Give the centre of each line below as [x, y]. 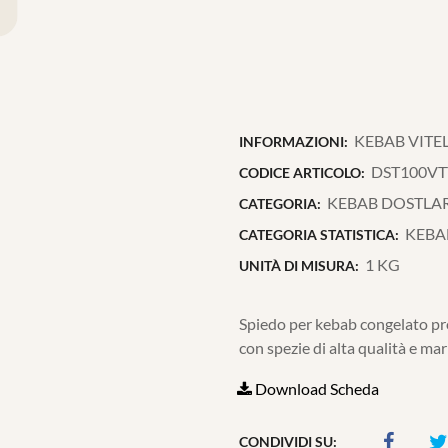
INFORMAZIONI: [293, 141]
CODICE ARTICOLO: [302, 172]
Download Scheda [315, 388]
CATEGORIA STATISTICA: [319, 234]
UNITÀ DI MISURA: [299, 265]
